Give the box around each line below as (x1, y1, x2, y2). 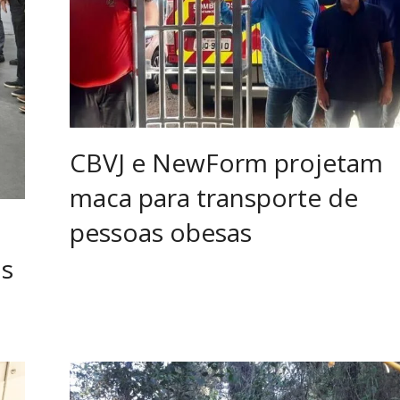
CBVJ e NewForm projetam (70, 146, 383, 180)
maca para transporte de (70, 180, 358, 215)
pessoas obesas (70, 215, 252, 250)
